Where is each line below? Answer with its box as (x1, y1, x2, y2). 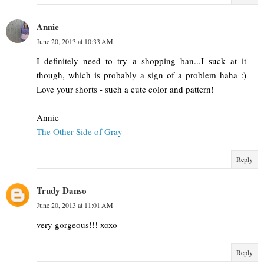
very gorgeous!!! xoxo (37, 219, 117, 231)
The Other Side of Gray (37, 126, 123, 138)
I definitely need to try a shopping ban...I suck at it (37, 55, 246, 67)
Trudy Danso (37, 184, 87, 197)
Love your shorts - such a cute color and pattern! (37, 83, 214, 95)
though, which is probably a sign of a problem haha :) (37, 69, 246, 81)
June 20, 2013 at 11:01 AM (37, 200, 113, 210)
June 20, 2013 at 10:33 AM (37, 37, 113, 47)
